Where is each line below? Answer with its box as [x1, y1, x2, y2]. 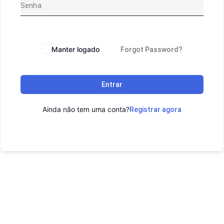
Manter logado [51, 45, 99, 54]
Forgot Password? [120, 45, 182, 54]
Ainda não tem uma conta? [42, 105, 129, 114]
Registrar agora [129, 105, 181, 114]
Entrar [101, 80, 122, 89]
